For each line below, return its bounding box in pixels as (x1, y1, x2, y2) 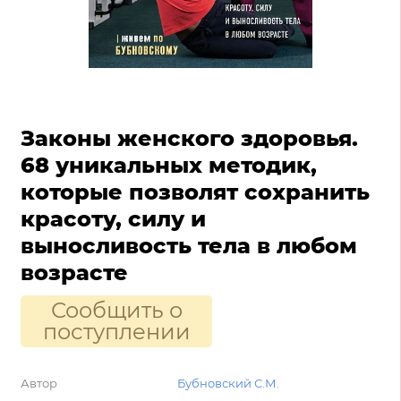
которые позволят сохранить (21, 179, 370, 205)
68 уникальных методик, (21, 152, 317, 178)
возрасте (21, 260, 128, 286)
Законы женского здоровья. (21, 125, 358, 151)
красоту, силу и (21, 206, 206, 232)
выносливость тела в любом (21, 233, 357, 259)
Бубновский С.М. (177, 376, 279, 390)
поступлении (42, 319, 191, 345)
